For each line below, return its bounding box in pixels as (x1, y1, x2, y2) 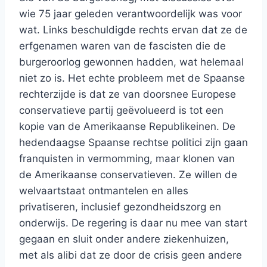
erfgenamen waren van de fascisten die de (19, 40, 226, 52)
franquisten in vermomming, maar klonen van (19, 153, 235, 165)
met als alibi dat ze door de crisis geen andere (19, 249, 242, 262)
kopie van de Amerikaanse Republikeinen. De (19, 120, 235, 133)
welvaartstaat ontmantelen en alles (19, 185, 188, 197)
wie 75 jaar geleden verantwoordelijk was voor (19, 8, 242, 20)
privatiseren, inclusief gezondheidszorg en (19, 201, 221, 213)
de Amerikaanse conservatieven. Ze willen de (19, 169, 237, 181)
